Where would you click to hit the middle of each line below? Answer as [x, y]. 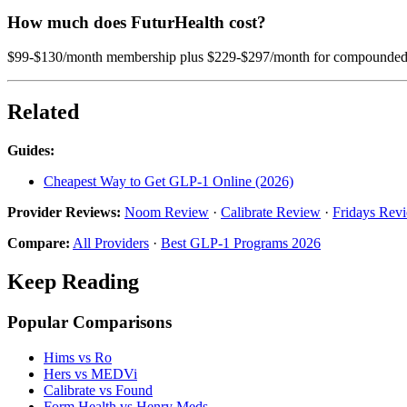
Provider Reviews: [64, 213]
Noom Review [167, 213]
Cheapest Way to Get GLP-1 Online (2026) [169, 182]
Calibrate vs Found [98, 390]
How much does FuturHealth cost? [137, 22]
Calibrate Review [271, 213]
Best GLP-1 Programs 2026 [241, 243]
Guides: [31, 151]
